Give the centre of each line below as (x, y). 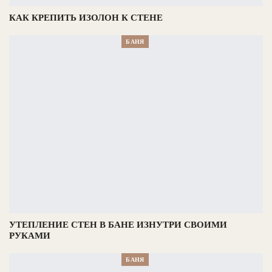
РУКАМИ (30, 236)
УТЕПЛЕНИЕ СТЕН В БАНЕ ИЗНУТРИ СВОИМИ (118, 225)
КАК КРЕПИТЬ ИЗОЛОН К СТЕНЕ (86, 18)
